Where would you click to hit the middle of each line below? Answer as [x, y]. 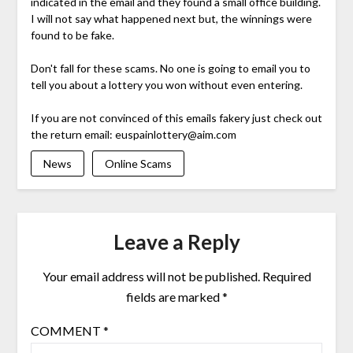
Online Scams [138, 163]
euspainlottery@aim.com [175, 134]
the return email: [72, 134]
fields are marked [174, 296]
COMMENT [67, 330]
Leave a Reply [176, 242]
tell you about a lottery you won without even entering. [166, 84]
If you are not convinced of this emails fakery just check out [176, 117]
